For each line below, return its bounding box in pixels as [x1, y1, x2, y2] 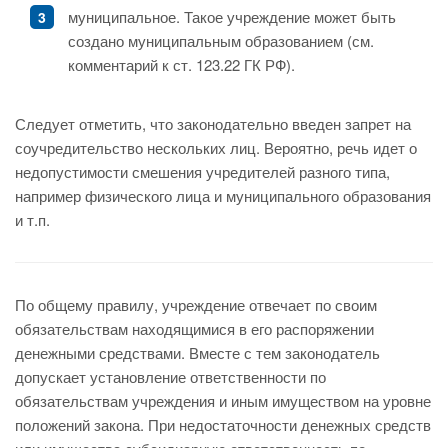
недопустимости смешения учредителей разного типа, [15, 161, 390, 182]
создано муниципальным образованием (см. [68, 30, 374, 51]
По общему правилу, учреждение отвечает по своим [15, 294, 377, 315]
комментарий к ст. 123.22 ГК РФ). [68, 54, 295, 75]
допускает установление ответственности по [15, 366, 326, 387]
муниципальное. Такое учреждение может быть [68, 6, 396, 27]
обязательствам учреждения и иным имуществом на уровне [15, 390, 431, 411]
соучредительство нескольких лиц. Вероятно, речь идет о [15, 137, 417, 158]
